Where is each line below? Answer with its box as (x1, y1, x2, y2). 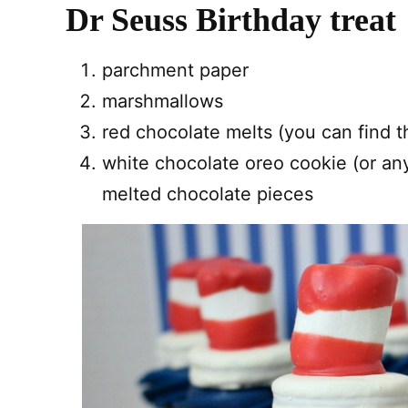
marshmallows (102, 90, 223, 112)
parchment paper (102, 59, 249, 81)
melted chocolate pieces (102, 183, 319, 205)
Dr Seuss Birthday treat (66, 2, 396, 38)
